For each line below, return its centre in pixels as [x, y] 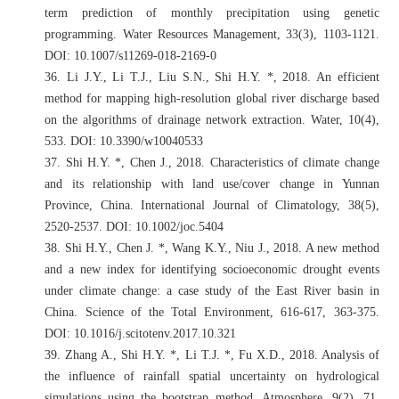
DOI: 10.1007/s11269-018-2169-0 [131, 55]
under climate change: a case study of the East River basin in [212, 290]
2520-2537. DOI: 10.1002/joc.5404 [134, 226]
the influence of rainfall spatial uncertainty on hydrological [212, 376]
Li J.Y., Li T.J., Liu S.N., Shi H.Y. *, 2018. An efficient [223, 77]
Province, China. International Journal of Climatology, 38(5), [212, 205]
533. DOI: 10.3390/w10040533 [124, 141]
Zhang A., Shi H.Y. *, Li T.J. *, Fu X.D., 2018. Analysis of [222, 354]
